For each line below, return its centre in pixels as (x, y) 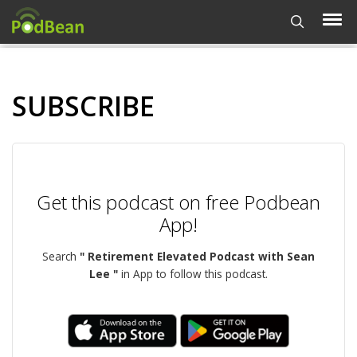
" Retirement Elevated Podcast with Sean (197, 256)
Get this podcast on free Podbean (178, 202)
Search (61, 256)
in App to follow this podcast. (193, 274)
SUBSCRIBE (83, 106)
